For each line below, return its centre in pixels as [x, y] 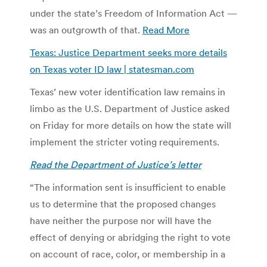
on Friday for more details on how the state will [131, 125]
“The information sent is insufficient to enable [128, 187]
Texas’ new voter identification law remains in [128, 91]
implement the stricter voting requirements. [125, 142]
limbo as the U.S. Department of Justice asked [130, 108]
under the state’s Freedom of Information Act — [133, 13]
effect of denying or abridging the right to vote [130, 237]
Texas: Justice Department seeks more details [128, 52]
